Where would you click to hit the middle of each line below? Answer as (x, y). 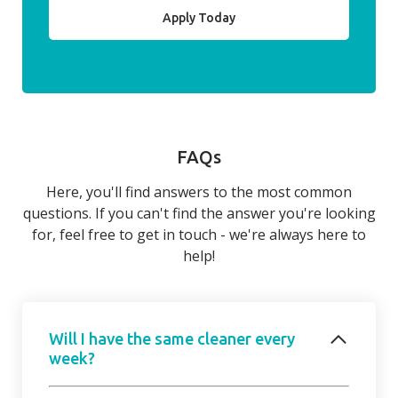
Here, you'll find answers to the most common (199, 192)
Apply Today (199, 18)
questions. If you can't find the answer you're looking (199, 214)
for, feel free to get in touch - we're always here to (199, 235)
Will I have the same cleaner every (172, 339)
